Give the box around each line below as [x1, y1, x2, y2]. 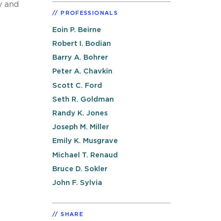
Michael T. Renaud [52, 151, 118, 159]
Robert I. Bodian [52, 40, 111, 48]
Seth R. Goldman [52, 95, 114, 103]
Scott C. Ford [52, 81, 102, 89]
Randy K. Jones [52, 109, 108, 117]
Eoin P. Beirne [52, 26, 101, 34]
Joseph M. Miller [52, 123, 109, 131]
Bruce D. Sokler [52, 165, 108, 173]
